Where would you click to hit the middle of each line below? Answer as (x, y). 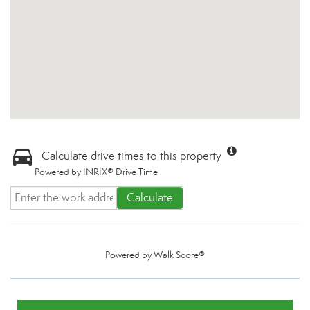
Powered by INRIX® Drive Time (96, 172)
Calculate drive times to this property (131, 156)
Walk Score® (179, 255)
